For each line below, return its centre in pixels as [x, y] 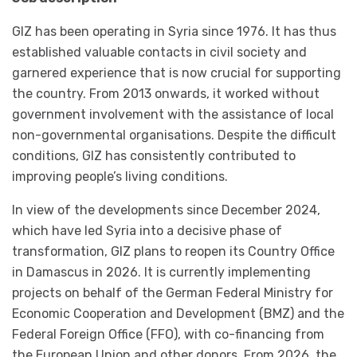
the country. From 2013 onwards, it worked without [166, 94]
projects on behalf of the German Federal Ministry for [173, 293]
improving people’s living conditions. [120, 177]
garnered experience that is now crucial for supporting [177, 73]
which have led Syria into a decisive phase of [147, 231]
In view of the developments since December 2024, [166, 210]
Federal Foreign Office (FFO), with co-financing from [168, 334]
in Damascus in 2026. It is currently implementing [161, 272]
